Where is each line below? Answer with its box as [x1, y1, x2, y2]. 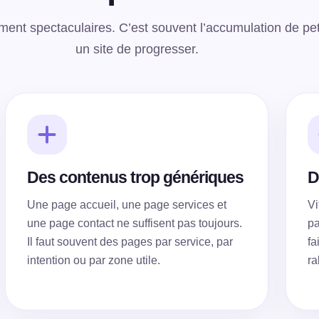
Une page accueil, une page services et [26, 199, 226, 211]
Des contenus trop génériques [26, 168, 244, 187]
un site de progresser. [75, 42, 199, 56]
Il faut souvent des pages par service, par [26, 236, 233, 248]
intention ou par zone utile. [26, 254, 160, 266]
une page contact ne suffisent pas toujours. [26, 217, 242, 229]
